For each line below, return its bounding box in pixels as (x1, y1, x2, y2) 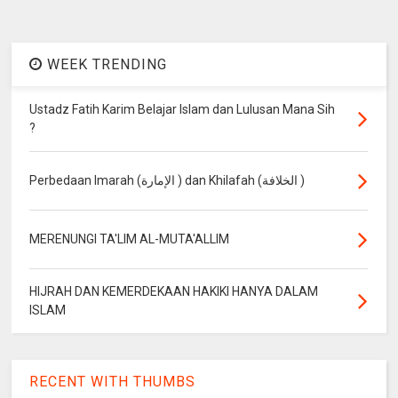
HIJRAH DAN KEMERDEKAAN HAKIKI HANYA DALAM (29, 283, 319, 298)
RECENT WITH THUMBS (29, 372, 196, 390)
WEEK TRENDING (43, 55, 168, 73)
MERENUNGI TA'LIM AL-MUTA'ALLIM (29, 231, 230, 246)
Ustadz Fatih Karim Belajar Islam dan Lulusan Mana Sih (29, 101, 336, 116)
